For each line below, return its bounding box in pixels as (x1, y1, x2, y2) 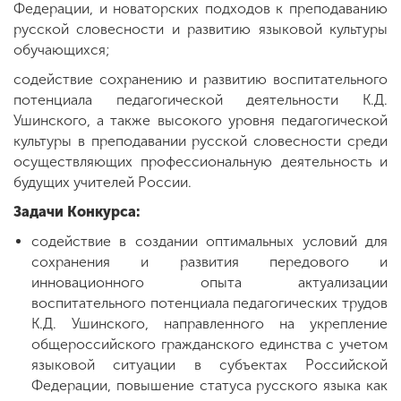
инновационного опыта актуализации (31, 273, 388, 291)
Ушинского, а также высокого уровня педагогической (13, 111, 388, 129)
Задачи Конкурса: (13, 202, 141, 220)
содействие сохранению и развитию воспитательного (13, 70, 388, 88)
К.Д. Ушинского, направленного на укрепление (31, 314, 388, 332)
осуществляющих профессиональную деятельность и (13, 152, 388, 170)
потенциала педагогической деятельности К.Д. (13, 90, 388, 108)
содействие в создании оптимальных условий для (31, 232, 388, 250)
